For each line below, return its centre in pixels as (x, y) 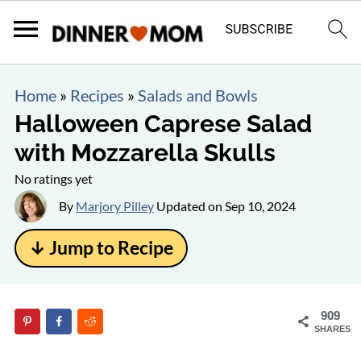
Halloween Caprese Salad (163, 124)
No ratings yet (53, 178)
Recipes (97, 95)
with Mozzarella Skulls (145, 153)
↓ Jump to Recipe (101, 248)
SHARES (333, 329)
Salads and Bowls (197, 95)
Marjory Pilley (114, 206)
